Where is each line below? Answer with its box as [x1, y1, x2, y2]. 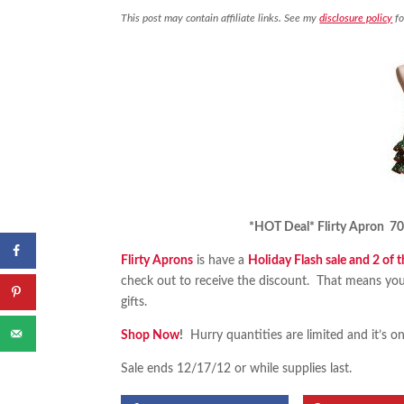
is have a [193, 254, 249, 268]
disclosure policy [319, 13, 393, 24]
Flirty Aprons [121, 254, 194, 268]
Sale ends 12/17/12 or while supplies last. [121, 363, 353, 376]
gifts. [121, 296, 148, 309]
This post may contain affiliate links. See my [121, 13, 320, 24]
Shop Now [121, 329, 180, 343]
